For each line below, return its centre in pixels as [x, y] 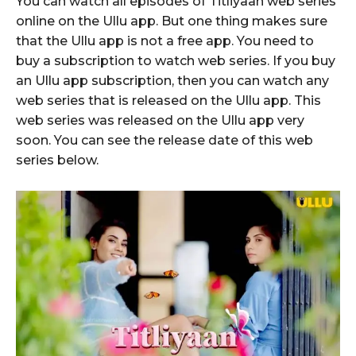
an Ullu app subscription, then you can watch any [172, 80]
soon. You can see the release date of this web [164, 140]
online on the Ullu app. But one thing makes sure [172, 21]
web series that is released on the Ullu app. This [168, 100]
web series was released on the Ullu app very [160, 120]
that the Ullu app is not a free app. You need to [165, 41]
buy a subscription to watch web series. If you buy [176, 60]
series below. [57, 160]
